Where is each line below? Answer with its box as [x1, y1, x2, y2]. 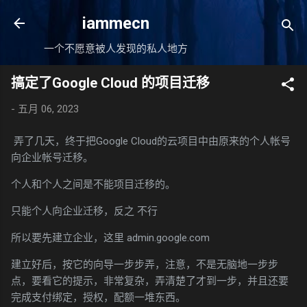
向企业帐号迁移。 [11, 151, 93, 164]
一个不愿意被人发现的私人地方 [44, 42, 188, 55]
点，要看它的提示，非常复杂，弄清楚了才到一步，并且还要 [11, 274, 288, 287]
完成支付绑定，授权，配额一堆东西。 [11, 291, 186, 304]
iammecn [82, 14, 149, 33]
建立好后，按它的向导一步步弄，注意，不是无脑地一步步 [11, 258, 278, 271]
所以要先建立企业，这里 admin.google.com [11, 231, 210, 244]
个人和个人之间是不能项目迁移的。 [11, 177, 175, 191]
